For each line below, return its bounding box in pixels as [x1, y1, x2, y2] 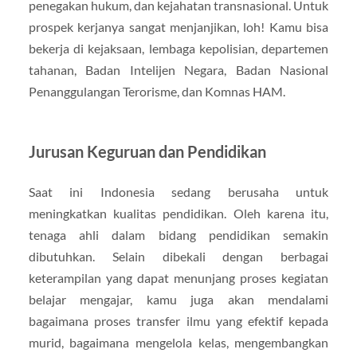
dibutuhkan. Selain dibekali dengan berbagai [28, 249, 329, 265]
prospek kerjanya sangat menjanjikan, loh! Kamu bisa [28, 19, 329, 35]
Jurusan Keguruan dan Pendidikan [28, 142, 266, 162]
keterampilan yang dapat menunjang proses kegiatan [28, 270, 329, 286]
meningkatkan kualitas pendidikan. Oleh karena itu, [28, 206, 329, 222]
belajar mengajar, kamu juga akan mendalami [28, 292, 329, 308]
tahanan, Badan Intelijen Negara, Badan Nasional [28, 62, 329, 78]
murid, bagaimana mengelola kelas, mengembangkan [28, 335, 329, 351]
